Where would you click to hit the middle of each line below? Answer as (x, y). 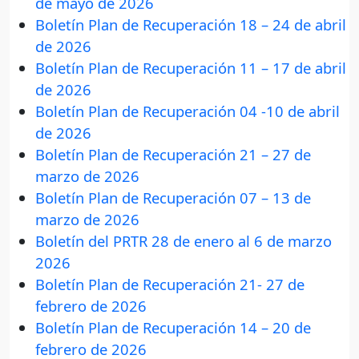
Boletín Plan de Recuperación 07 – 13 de (173, 198)
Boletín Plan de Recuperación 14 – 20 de (173, 328)
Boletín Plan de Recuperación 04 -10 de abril (188, 111)
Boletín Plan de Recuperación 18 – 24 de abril (191, 25)
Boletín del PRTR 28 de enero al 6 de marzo (184, 241)
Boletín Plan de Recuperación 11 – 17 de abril (191, 68)
